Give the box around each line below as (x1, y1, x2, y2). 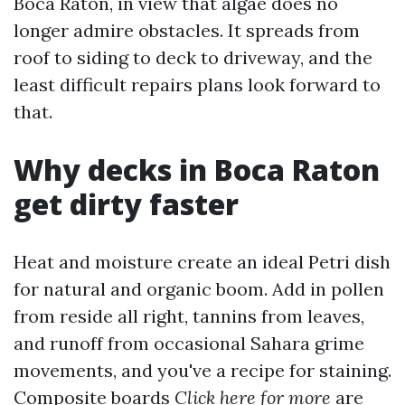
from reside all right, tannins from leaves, (14, 305, 364, 327)
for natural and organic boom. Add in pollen (14, 278, 384, 300)
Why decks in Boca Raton (14, 150, 380, 189)
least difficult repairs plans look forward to (14, 73, 381, 96)
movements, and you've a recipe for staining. (14, 359, 391, 381)
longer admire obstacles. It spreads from (14, 19, 360, 42)
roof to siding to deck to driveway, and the (14, 46, 372, 69)
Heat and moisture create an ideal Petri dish (14, 250, 391, 273)
